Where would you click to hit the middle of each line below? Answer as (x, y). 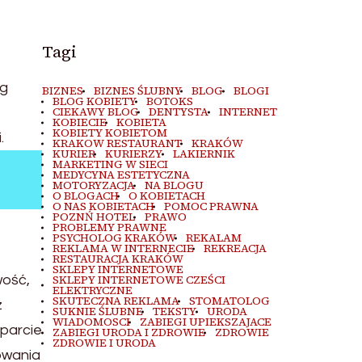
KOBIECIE (79, 122)
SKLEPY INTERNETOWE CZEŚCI (139, 280)
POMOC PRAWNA (212, 206)
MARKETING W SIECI (110, 164)
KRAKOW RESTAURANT (117, 143)
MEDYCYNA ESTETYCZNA (121, 175)
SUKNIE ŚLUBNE (97, 311)
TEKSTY (175, 311)
